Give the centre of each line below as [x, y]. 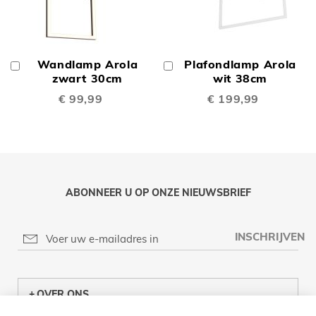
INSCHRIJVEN [270, 237]
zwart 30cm [87, 79]
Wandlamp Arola [87, 65]
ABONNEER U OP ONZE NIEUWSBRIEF [158, 193]
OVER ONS [63, 294]
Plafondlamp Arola [240, 65]
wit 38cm [241, 79]
